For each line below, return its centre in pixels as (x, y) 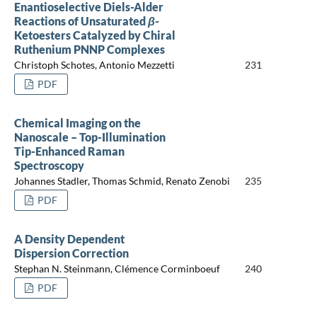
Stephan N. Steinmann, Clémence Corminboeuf (117, 269)
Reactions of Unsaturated (81, 21)
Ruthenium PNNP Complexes (89, 49)
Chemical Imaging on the (77, 122)
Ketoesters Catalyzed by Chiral (94, 35)
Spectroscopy (49, 165)
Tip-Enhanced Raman (69, 151)
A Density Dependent (69, 238)
